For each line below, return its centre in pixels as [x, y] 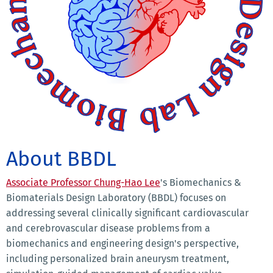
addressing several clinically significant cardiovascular [127, 213]
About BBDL [61, 158]
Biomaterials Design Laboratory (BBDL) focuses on [116, 197]
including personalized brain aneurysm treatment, [118, 258]
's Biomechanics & [201, 182]
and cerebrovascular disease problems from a [108, 228]
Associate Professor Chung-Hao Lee [83, 182]
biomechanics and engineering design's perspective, [122, 243]
